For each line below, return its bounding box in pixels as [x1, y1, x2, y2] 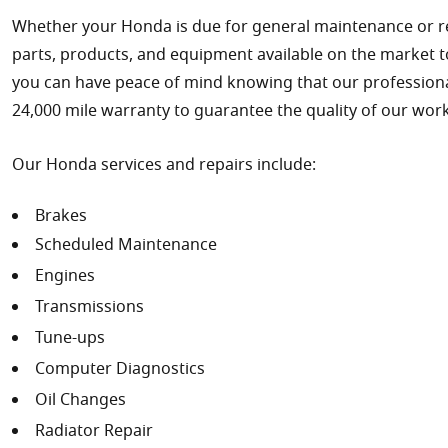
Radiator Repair [35, 419, 153, 446]
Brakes [35, 204, 87, 231]
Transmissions [35, 295, 144, 322]
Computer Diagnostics [35, 357, 205, 384]
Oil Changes [35, 388, 126, 415]
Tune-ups [35, 326, 105, 353]
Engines [35, 264, 95, 291]
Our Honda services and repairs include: [12, 153, 316, 180]
